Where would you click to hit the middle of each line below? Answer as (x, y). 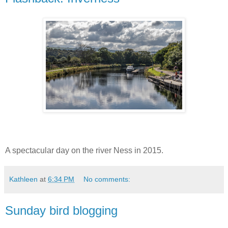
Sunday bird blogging (61, 210)
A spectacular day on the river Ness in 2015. (84, 150)
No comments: (107, 179)
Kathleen (23, 179)
